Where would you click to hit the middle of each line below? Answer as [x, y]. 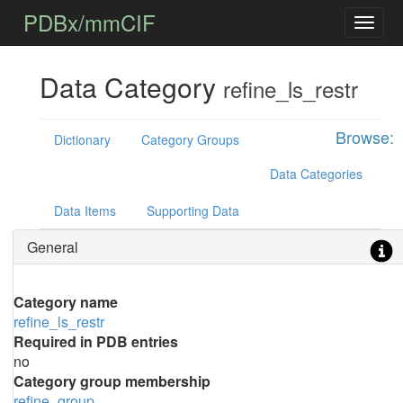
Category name [65, 302]
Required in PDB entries [95, 341]
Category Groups [190, 139]
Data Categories [316, 174]
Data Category [131, 87]
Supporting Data [193, 210]
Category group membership [112, 381]
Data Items [85, 210]
